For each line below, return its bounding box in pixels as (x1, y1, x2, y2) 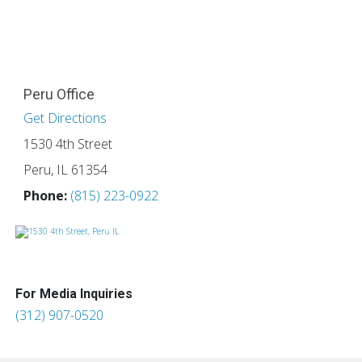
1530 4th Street (23, 135, 112, 154)
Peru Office (23, 86, 95, 103)
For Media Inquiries (15, 285, 133, 301)
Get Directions (23, 109, 107, 128)
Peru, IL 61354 (23, 161, 107, 179)
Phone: (23, 187, 70, 205)
